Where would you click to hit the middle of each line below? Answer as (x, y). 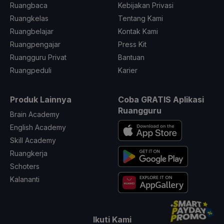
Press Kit (132, 44)
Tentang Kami (140, 18)
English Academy (38, 127)
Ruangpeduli (31, 70)
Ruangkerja (29, 153)
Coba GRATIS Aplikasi (161, 100)
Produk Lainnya (41, 100)
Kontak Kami (138, 31)
